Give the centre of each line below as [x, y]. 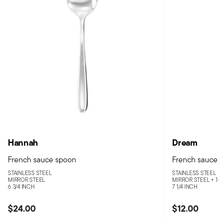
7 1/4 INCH [185, 187]
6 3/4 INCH [21, 187]
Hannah [23, 143]
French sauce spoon [42, 160]
